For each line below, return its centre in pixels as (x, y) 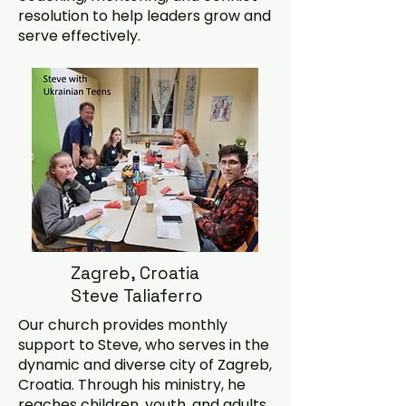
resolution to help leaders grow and (145, 16)
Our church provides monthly (123, 325)
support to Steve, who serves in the (144, 345)
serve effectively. (79, 36)
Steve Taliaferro (137, 296)
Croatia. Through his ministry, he (132, 385)
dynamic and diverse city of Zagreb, (145, 365)
